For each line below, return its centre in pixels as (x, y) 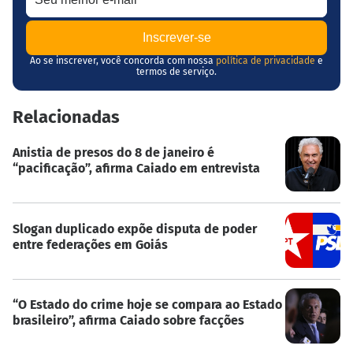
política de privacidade (266, 60)
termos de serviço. (176, 71)
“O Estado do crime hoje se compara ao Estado (147, 305)
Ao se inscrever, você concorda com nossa (123, 60)
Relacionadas (66, 117)
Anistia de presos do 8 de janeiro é (113, 153)
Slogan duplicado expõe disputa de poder (135, 229)
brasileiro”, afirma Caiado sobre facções (128, 321)
